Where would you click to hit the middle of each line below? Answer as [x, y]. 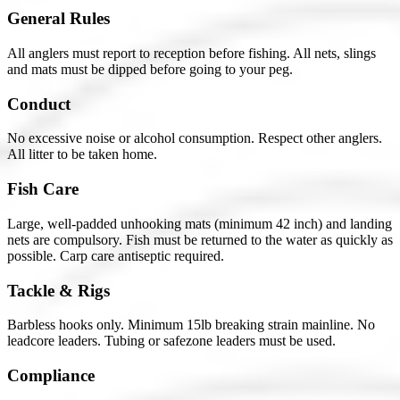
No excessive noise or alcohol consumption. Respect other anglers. [195, 138]
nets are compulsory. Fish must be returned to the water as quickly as [200, 239]
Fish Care [43, 189]
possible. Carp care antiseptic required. [116, 255]
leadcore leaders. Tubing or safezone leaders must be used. [171, 341]
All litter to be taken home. [82, 154]
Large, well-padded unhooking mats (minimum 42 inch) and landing [200, 223]
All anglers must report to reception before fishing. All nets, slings [192, 54]
